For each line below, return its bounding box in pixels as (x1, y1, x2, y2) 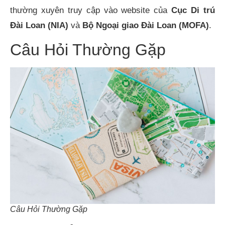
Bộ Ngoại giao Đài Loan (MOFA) (82, 20, 209, 30)
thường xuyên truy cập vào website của (10, 5, 172, 15)
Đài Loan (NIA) (10, 20, 68, 30)
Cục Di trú (171, 5, 215, 15)
